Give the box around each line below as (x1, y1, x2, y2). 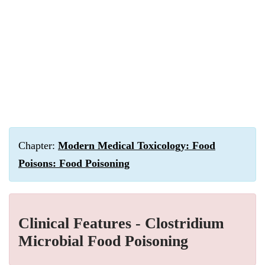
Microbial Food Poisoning (18, 232, 188, 250)
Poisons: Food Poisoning (18, 157, 130, 169)
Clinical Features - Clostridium (18, 215, 224, 232)
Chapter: (18, 140, 58, 151)
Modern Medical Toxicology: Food (58, 140, 215, 151)
